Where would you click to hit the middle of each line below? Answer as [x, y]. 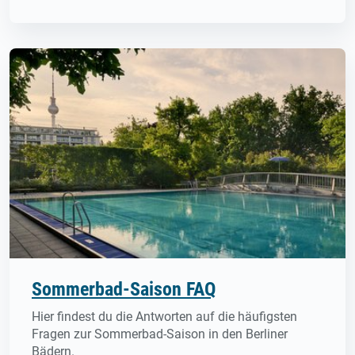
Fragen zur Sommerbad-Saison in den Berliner [160, 334]
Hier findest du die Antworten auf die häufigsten [164, 316]
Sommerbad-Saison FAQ [124, 289]
